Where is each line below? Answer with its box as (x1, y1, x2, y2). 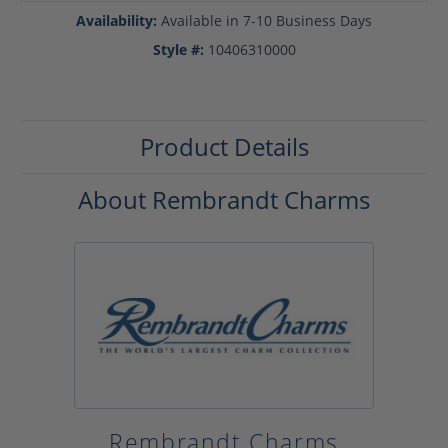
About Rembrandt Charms (78, 183, 370, 217)
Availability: (76, 11, 157, 31)
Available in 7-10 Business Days (161, 11, 372, 31)
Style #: (152, 40, 204, 60)
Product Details (139, 130, 309, 164)
